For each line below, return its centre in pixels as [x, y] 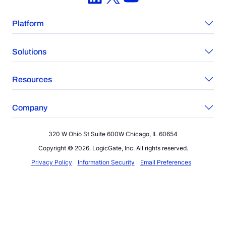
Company [30, 107]
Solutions [29, 51]
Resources [32, 80]
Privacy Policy [51, 162]
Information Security [106, 162]
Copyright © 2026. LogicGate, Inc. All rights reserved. [113, 148]
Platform [28, 24]
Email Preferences [165, 162]
